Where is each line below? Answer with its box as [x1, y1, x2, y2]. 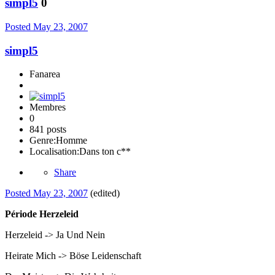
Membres [29, 102, 66, 113]
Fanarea [29, 69, 60, 80]
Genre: [29, 135, 56, 146]
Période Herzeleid [5, 209, 79, 220]
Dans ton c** [79, 146, 131, 157]
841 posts [29, 124, 66, 135]
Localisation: [29, 146, 79, 157]
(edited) [90, 188, 120, 199]
